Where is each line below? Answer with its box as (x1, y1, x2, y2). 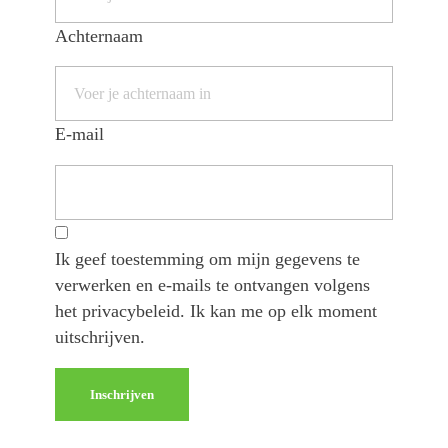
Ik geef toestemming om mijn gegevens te (55, 249, 360, 270)
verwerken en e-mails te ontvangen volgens (55, 275, 370, 296)
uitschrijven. (55, 327, 145, 348)
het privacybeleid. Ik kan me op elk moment (55, 301, 377, 322)
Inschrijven (90, 386, 154, 402)
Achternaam (55, 25, 143, 46)
